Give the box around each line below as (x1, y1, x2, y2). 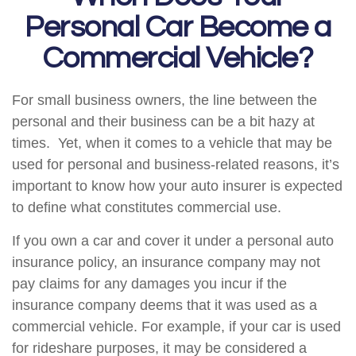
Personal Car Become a (25, 12, 331, 43)
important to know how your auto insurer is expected (12, 178, 342, 194)
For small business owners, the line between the (12, 92, 317, 108)
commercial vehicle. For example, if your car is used (12, 319, 341, 335)
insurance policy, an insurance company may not (12, 254, 320, 270)
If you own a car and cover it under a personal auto (12, 233, 334, 249)
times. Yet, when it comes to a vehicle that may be (12, 135, 332, 151)
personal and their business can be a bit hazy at (12, 114, 315, 130)
